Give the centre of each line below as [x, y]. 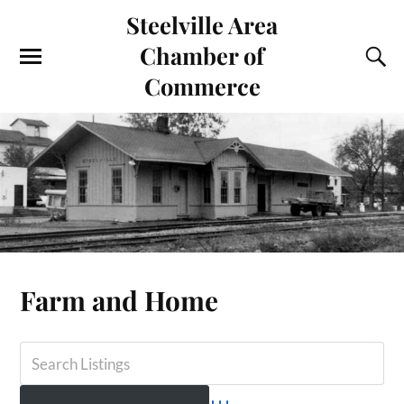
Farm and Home [119, 299]
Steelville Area [202, 24]
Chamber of [202, 55]
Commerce [202, 86]
